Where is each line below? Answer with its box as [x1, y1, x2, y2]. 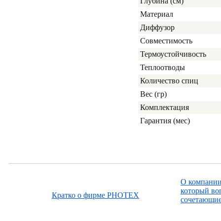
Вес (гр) [140, 90, 167, 98]
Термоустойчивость [140, 50, 206, 58]
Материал [140, 10, 173, 18]
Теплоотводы [140, 63, 185, 72]
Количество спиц [140, 76, 198, 85]
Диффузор [140, 23, 175, 32]
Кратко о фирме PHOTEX [52, 191, 139, 199]
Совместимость [140, 37, 192, 45]
